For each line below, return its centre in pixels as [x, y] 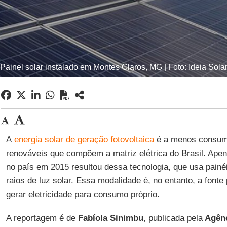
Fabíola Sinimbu [109, 218]
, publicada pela [173, 218]
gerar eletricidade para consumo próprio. [83, 194]
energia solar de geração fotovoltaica [84, 140]
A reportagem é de [41, 218]
